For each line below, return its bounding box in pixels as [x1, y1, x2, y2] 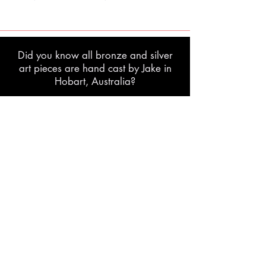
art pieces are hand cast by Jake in [18, 62, 172, 75]
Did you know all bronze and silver [17, 49, 173, 62]
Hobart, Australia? [55, 75, 135, 88]
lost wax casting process [39, 100, 151, 115]
